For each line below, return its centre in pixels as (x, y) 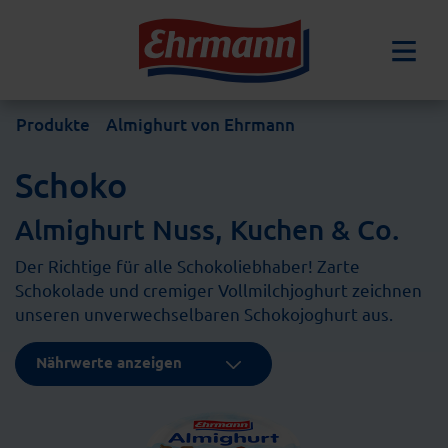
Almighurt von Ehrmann (200, 124)
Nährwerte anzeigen (109, 362)
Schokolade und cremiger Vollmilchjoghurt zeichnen (218, 289)
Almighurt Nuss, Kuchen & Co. (207, 229)
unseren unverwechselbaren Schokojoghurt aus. (204, 313)
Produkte (53, 124)
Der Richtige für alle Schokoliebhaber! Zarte (187, 265)
